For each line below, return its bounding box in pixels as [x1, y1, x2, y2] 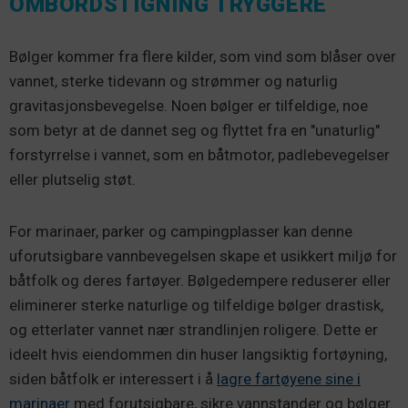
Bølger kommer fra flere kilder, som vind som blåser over [9, 47, 396, 66]
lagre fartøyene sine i [217, 370, 361, 389]
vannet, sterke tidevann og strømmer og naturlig [9, 72, 338, 91]
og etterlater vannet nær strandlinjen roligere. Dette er [9, 321, 378, 340]
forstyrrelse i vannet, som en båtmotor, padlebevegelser [9, 146, 390, 165]
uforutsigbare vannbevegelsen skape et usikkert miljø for [9, 247, 397, 266]
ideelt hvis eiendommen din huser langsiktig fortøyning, [9, 345, 387, 364]
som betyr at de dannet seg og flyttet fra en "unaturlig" [9, 121, 380, 140]
